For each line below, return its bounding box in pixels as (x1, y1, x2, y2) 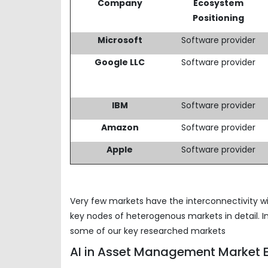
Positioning (192, 11, 244, 24)
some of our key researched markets (70, 224, 226, 237)
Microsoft (97, 33, 142, 46)
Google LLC (95, 56, 145, 68)
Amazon (100, 121, 139, 133)
